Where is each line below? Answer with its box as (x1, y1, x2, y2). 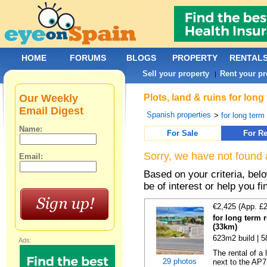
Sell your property (142, 69, 210, 78)
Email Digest (19, 105, 84, 117)
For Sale (167, 129, 198, 138)
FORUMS (70, 53, 106, 63)
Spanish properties (147, 110, 212, 119)
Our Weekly (19, 92, 79, 104)
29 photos (163, 257, 197, 266)
